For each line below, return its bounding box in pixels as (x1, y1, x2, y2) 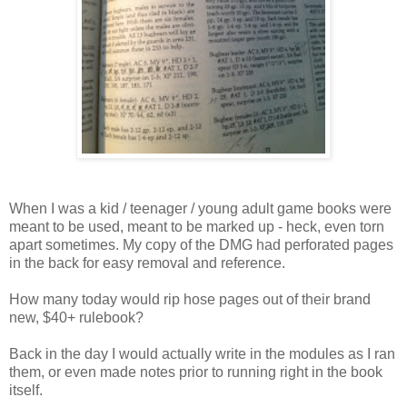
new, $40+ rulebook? (9, 309, 144, 325)
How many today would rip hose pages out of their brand (9, 291, 371, 307)
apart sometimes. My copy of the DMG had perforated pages (9, 236, 393, 253)
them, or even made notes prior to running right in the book (9, 363, 382, 380)
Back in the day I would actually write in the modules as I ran (9, 345, 395, 362)
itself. (9, 382, 43, 398)
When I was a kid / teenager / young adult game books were (9, 200, 392, 216)
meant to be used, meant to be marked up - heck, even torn (9, 218, 384, 234)
